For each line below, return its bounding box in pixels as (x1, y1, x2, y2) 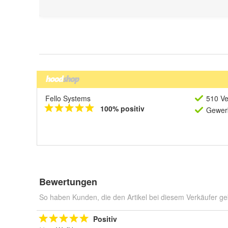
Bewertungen (39, 175, 97, 188)
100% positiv (100, 103, 145, 113)
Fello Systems (45, 93, 91, 103)
